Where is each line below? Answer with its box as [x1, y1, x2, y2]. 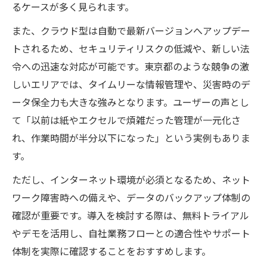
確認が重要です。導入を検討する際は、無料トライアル [12, 210, 249, 222]
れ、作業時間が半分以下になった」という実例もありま [12, 133, 250, 144]
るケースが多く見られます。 [12, 2, 134, 13]
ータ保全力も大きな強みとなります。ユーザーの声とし [12, 97, 249, 108]
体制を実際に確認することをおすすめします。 [12, 246, 211, 257]
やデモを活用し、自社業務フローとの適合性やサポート [12, 228, 250, 240]
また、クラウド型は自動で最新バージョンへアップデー [12, 26, 250, 37]
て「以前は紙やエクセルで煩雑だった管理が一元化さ [12, 115, 241, 126]
